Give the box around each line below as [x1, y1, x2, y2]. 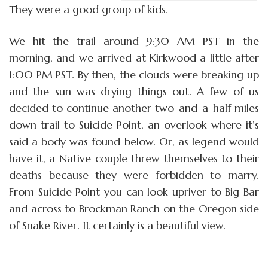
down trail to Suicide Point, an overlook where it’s [9, 117, 259, 132]
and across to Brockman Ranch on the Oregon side [9, 201, 259, 215]
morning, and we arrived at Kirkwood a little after [9, 50, 259, 65]
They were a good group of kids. [9, 2, 168, 16]
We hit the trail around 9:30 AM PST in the [9, 33, 259, 48]
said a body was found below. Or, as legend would [9, 134, 259, 148]
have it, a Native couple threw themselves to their [9, 151, 259, 165]
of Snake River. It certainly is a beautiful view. [9, 218, 226, 232]
